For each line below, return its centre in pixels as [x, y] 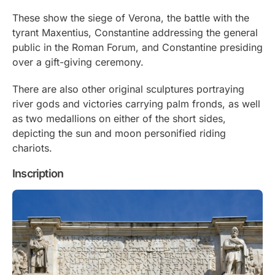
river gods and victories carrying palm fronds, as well [136, 103]
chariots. [32, 148]
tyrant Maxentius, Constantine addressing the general [135, 32]
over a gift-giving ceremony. [78, 62]
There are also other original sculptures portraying [128, 89]
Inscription [38, 173]
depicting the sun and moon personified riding [119, 133]
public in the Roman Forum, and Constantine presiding [137, 47]
